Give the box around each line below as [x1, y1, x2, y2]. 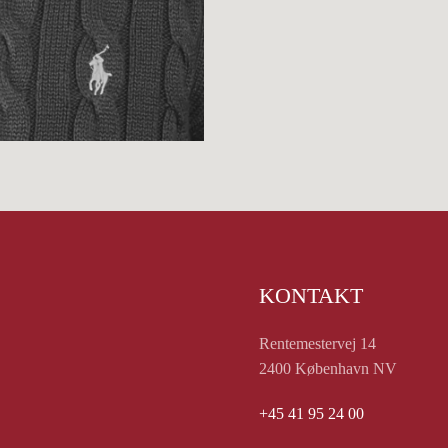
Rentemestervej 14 [259, 335, 376, 353]
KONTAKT [259, 283, 363, 309]
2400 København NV [259, 360, 397, 378]
